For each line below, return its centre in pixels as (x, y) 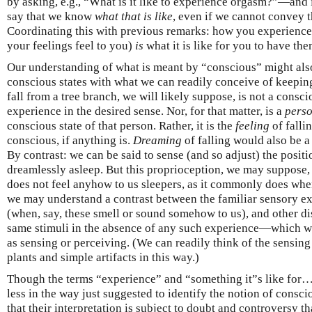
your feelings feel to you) (71, 45)
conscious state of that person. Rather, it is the (121, 125)
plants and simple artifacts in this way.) (103, 257)
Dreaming (157, 140)
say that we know (51, 16)
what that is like (134, 16)
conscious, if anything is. (70, 140)
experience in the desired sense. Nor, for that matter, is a (146, 111)
